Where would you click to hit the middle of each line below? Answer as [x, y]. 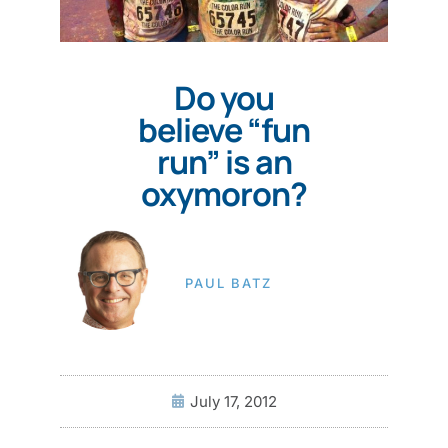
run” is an [224, 161]
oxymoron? [224, 193]
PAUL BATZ [228, 283]
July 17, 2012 [233, 401]
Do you [224, 97]
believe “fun [224, 129]
